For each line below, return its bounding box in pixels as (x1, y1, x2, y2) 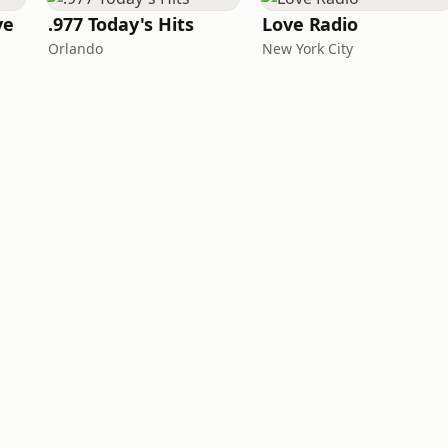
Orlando (48, 39, 103, 58)
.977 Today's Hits (48, 12, 194, 36)
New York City (262, 39, 353, 58)
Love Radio (262, 12, 359, 36)
